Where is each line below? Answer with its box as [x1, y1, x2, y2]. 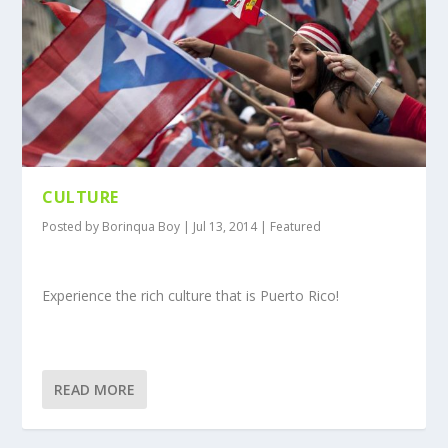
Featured [270, 217, 322, 235]
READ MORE [54, 379, 136, 399]
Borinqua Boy [102, 217, 181, 235]
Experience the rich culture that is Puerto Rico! [42, 286, 340, 306]
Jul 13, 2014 [193, 217, 258, 235]
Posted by [42, 217, 103, 235]
